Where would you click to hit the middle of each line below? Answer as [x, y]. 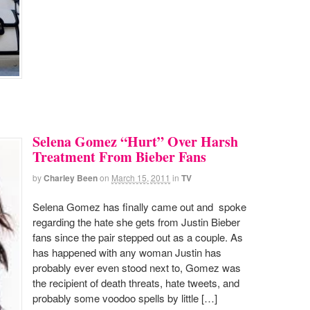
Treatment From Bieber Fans [119, 156]
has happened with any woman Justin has [127, 252]
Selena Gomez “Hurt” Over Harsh [135, 141]
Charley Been [71, 177]
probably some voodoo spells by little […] [125, 298]
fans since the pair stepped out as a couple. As [138, 237]
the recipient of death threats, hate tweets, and [136, 282]
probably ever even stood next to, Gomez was [137, 267]
